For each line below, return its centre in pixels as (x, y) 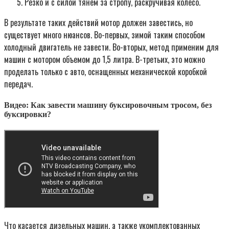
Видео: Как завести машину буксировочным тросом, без (108, 105)
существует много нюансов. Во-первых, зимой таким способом (105, 35)
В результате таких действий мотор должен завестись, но (98, 22)
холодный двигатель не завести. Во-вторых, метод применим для (111, 47)
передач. (18, 84)
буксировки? (28, 114)
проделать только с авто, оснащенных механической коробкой (106, 71)
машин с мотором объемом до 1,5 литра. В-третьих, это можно (105, 59)
